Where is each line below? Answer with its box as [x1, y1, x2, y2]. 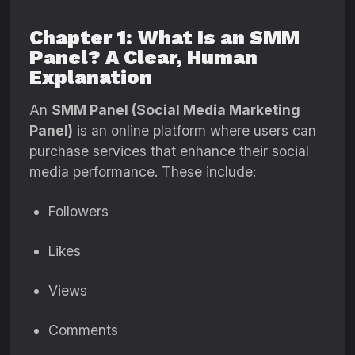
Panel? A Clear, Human [29, 46, 258, 69]
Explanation [29, 66, 152, 89]
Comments [48, 322, 118, 338]
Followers [48, 203, 109, 219]
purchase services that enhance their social [29, 143, 309, 159]
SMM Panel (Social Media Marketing [52, 101, 300, 118]
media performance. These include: [29, 163, 256, 180]
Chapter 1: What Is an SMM [29, 26, 300, 49]
